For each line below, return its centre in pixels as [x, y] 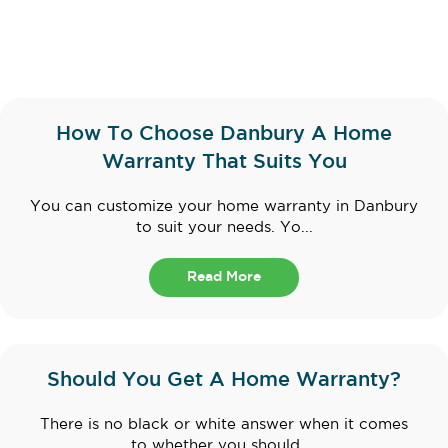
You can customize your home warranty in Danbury [224, 206]
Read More [224, 276]
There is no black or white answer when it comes [224, 424]
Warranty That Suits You [224, 161]
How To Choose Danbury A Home [224, 133]
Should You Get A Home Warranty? [224, 379]
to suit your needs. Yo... [224, 227]
